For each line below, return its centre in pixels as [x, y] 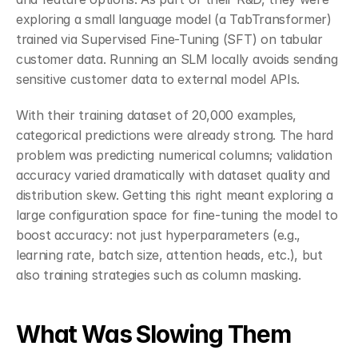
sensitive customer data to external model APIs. [158, 79]
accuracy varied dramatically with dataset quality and [173, 175]
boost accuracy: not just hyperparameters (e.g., [158, 235]
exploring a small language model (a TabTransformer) [174, 19]
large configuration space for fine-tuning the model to [177, 215]
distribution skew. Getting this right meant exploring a [175, 195]
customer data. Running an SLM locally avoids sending [177, 59]
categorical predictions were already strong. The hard [175, 135]
